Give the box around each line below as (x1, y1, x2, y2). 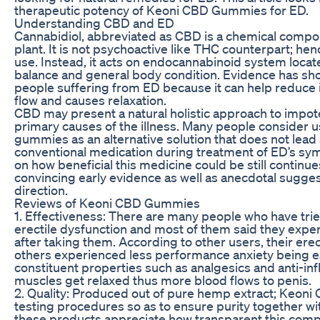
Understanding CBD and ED (14, 14, 174, 31)
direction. (14, 181, 68, 198)
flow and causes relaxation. (14, 91, 166, 108)
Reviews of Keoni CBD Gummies (14, 194, 200, 211)
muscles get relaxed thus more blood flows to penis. (14, 271, 311, 288)
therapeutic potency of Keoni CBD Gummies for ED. (14, 1, 309, 18)
